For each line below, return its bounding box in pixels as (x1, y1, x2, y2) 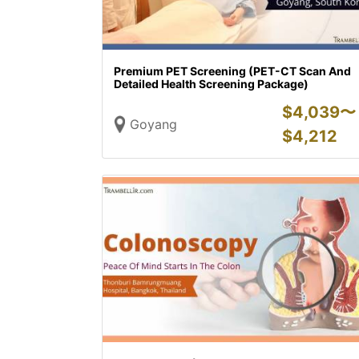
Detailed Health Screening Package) (114, 77, 309, 91)
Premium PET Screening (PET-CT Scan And (114, 64, 351, 78)
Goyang (130, 116, 177, 132)
